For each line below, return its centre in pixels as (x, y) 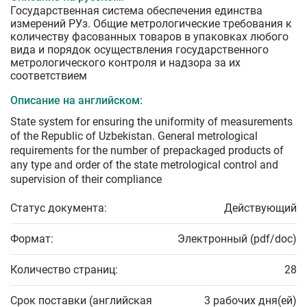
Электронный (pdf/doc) (237, 239)
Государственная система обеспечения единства (136, 11)
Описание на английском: (76, 101)
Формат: (32, 239)
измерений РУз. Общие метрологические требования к (151, 24)
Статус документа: (59, 208)
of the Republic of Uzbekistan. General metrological (134, 136)
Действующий (260, 208)
